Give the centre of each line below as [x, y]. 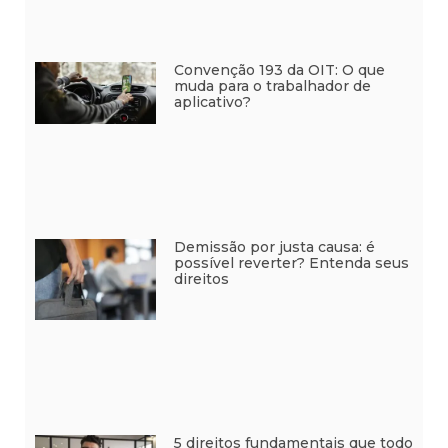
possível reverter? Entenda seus [291, 263]
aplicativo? [212, 101]
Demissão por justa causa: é [274, 247]
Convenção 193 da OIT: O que [279, 69]
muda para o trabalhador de [272, 85]
